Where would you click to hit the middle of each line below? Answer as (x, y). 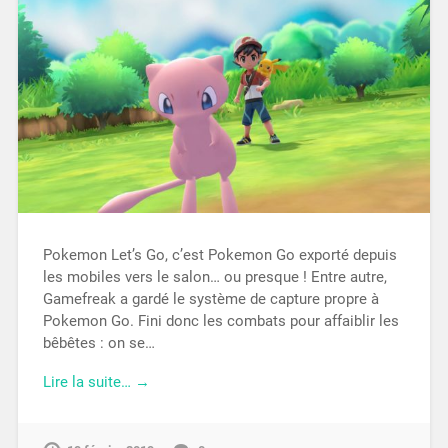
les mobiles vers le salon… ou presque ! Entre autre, (214, 276)
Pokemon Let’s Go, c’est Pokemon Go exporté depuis (219, 254)
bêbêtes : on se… (98, 342)
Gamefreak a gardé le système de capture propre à (210, 298)
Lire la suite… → (96, 381)
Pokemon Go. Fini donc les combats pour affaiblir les (220, 320)
